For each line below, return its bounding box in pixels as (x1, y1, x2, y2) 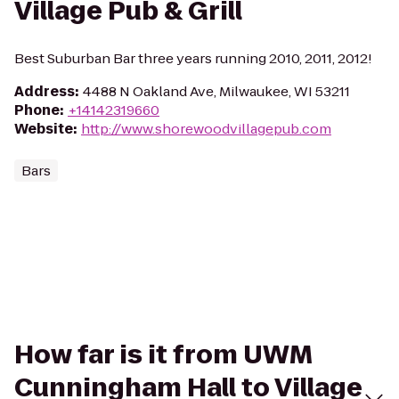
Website (14, 119, 73, 138)
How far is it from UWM (14, 338, 313, 372)
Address (14, 82, 75, 101)
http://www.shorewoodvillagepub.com (81, 119, 331, 138)
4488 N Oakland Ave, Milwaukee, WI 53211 (83, 82, 350, 101)
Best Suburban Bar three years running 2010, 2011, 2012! (14, 49, 372, 68)
